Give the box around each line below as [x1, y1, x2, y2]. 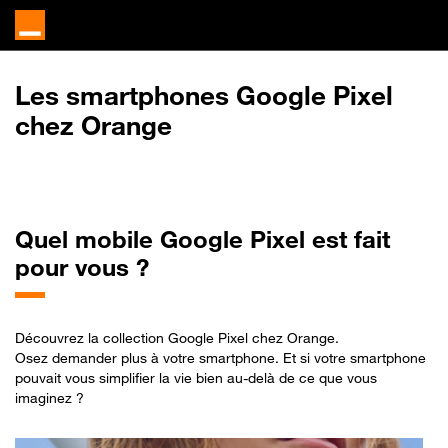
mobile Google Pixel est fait [68, 225, 390, 254]
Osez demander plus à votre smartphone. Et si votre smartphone [15, 349, 426, 366]
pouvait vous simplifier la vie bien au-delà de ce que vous [15, 369, 377, 386]
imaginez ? [15, 389, 84, 406]
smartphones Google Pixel [59, 80, 393, 111]
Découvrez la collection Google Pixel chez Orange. [15, 329, 339, 346]
